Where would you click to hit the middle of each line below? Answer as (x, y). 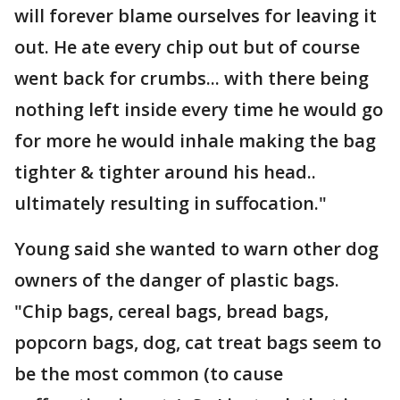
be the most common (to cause (149, 374)
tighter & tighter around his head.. (165, 172)
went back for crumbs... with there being (192, 78)
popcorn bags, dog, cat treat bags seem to (198, 342)
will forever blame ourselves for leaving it (196, 16)
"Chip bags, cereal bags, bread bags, (171, 311)
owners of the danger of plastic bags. (177, 280)
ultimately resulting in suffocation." (173, 203)
